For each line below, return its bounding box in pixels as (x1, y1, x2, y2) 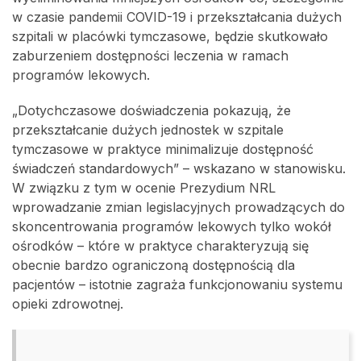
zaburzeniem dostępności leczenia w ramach (12, 47, 288, 64)
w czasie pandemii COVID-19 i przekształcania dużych (12, 8, 342, 25)
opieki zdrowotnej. (12, 295, 123, 312)
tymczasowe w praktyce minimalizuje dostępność (12, 140, 313, 157)
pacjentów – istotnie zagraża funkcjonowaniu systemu (12, 276, 342, 293)
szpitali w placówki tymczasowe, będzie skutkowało (12, 27, 328, 44)
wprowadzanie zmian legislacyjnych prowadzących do (12, 198, 345, 215)
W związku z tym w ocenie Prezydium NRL (12, 179, 276, 196)
